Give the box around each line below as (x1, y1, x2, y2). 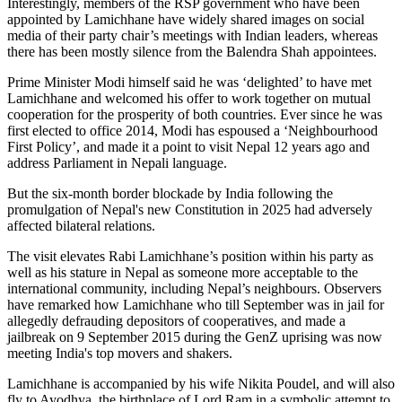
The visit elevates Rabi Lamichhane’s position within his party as (7, 249, 373, 265)
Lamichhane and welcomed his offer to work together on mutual (7, 91, 371, 107)
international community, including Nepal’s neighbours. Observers (7, 281, 381, 297)
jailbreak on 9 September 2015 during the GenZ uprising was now (7, 329, 382, 345)
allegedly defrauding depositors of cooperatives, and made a (7, 313, 345, 329)
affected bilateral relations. (7, 218, 155, 234)
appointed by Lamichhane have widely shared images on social (7, 12, 364, 28)
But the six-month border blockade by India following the (7, 186, 333, 202)
